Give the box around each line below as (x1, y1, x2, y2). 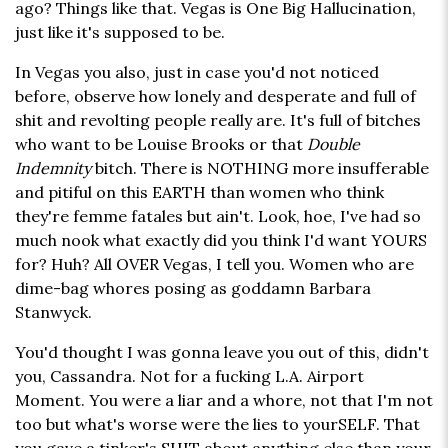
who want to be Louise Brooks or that (15, 134, 307, 155)
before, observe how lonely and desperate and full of (15, 86, 416, 107)
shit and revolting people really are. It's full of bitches (15, 110, 421, 131)
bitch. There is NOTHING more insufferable (91, 158, 429, 179)
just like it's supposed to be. (15, 22, 225, 43)
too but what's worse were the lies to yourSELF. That (15, 414, 420, 435)
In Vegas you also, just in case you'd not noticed (15, 62, 379, 83)
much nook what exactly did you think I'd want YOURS (15, 230, 427, 251)
